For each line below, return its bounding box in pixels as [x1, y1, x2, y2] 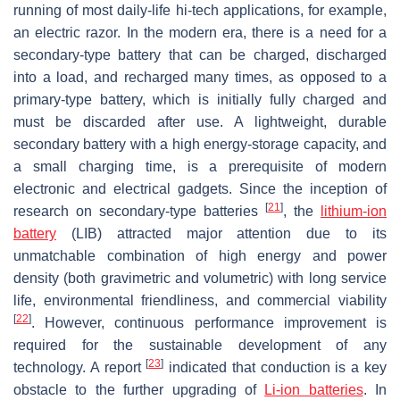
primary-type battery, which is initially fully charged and [13, 91, 387, 107]
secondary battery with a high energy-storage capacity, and [13, 136, 387, 152]
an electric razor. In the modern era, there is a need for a [13, 24, 387, 40]
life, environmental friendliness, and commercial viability [13, 292, 387, 308]
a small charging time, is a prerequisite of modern [13, 158, 387, 174]
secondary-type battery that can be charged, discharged [13, 46, 387, 62]
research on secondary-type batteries [13, 203, 265, 219]
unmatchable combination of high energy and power [13, 247, 387, 263]
